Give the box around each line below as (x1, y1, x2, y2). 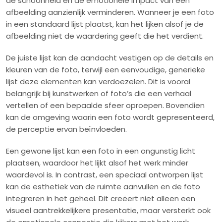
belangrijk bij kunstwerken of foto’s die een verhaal (6, 88, 191, 99)
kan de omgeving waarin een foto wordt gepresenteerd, (6, 111, 215, 122)
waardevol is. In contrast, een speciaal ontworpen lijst (6, 169, 203, 180)
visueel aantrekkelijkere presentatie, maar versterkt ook (6, 205, 211, 216)
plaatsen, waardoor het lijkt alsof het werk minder (6, 157, 188, 168)
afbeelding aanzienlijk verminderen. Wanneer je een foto (6, 6, 214, 17)
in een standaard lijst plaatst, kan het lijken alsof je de (6, 18, 204, 29)
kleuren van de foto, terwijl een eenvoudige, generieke (6, 64, 205, 75)
